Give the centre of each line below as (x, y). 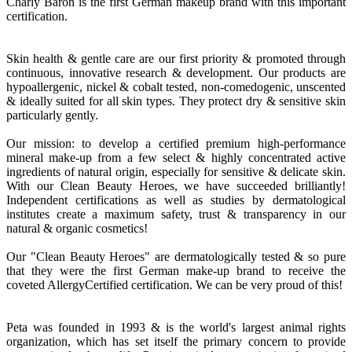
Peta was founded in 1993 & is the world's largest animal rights (176, 328)
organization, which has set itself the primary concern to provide (176, 342)
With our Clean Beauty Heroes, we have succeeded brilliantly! (176, 186)
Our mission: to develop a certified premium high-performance (176, 144)
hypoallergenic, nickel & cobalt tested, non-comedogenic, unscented (176, 87)
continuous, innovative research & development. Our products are (176, 73)
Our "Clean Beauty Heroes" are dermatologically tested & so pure (176, 257)
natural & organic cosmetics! (77, 229)
